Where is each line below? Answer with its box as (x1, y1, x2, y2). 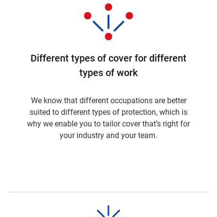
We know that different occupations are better (31, 96, 186, 105)
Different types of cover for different (31, 52, 186, 64)
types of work (79, 67, 138, 78)
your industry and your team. (60, 131, 157, 140)
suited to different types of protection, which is (30, 108, 187, 117)
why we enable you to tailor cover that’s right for (27, 119, 190, 128)
